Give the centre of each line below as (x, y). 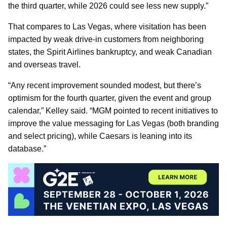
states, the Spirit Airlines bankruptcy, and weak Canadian (110, 52)
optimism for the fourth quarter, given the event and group (110, 98)
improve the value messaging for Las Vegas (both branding (113, 124)
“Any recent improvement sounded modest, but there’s (105, 86)
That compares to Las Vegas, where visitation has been (107, 27)
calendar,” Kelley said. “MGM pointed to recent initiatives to (113, 111)
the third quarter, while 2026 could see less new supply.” (108, 6)
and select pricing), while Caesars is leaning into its (100, 136)
